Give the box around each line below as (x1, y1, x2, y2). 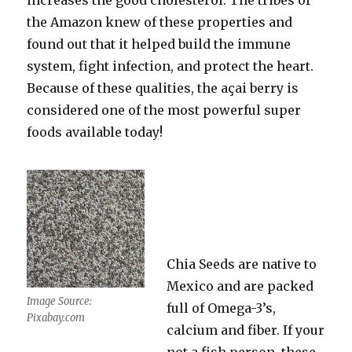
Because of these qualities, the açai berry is (27, 80, 299, 96)
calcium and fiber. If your (167, 322, 325, 338)
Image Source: (27, 295, 93, 308)
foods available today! (27, 124, 163, 140)
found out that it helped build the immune (27, 36, 291, 52)
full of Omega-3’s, (167, 300, 277, 316)
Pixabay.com (27, 311, 86, 324)
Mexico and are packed (167, 278, 314, 294)
